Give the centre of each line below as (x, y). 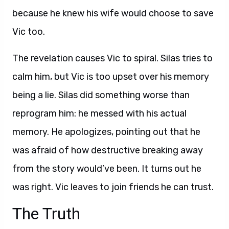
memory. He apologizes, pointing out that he (106, 132)
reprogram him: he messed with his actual (99, 113)
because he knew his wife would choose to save (113, 13)
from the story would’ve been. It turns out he (107, 169)
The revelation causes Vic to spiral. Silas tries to (112, 58)
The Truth (46, 214)
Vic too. (29, 32)
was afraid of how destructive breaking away (108, 150)
